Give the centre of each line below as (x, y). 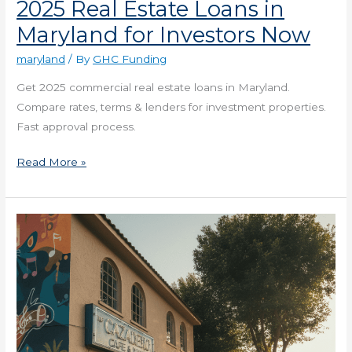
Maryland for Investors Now (164, 35)
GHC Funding (130, 59)
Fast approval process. (77, 126)
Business (40, 262)
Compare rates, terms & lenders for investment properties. (172, 106)
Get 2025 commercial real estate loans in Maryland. (154, 87)
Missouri (38, 321)
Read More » (52, 162)
